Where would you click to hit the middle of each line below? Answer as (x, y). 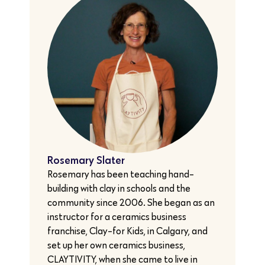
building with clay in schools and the (119, 188)
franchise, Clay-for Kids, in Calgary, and (127, 231)
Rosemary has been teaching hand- (121, 174)
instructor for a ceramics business (117, 216)
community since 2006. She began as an (131, 202)
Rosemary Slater (86, 160)
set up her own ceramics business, (116, 245)
